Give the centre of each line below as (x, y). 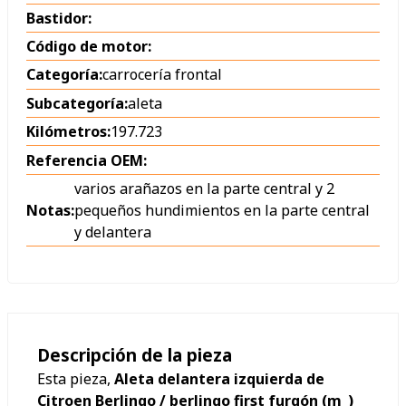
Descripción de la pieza (135, 355)
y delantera (113, 232)
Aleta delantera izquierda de (219, 379)
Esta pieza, (76, 379)
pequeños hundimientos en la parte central (222, 210)
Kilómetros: (68, 132)
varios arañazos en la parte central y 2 (204, 188)
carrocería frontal (162, 75)
